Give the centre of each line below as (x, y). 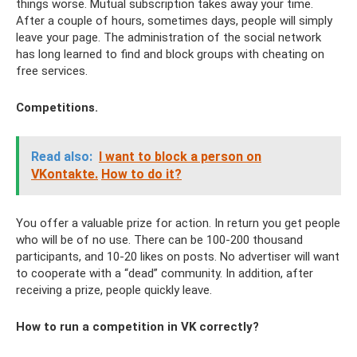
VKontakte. (65, 174)
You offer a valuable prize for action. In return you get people (178, 223)
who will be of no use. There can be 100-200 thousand (159, 239)
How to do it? (141, 174)
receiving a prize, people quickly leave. (114, 290)
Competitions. (57, 107)
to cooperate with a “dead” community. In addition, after (165, 273)
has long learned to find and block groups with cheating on (170, 54)
